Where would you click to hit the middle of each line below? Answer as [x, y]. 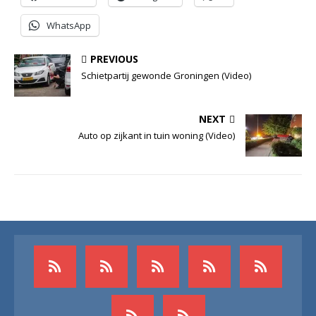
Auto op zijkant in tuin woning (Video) [157, 135]
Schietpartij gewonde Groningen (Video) [166, 75]
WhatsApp [69, 25]
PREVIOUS [114, 59]
